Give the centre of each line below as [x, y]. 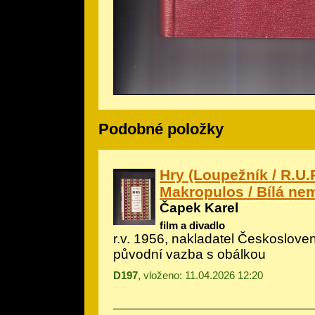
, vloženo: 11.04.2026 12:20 [200, 275]
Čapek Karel [199, 207]
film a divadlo [192, 225]
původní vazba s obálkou [189, 254]
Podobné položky [161, 129]
